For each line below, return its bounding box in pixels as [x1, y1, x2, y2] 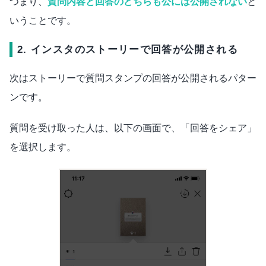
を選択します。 [9, 141, 76, 152]
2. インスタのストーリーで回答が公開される [17, 43, 238, 55]
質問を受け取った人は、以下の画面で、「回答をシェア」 [9, 122, 256, 133]
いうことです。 [9, 15, 76, 26]
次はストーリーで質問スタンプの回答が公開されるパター [9, 72, 256, 83]
